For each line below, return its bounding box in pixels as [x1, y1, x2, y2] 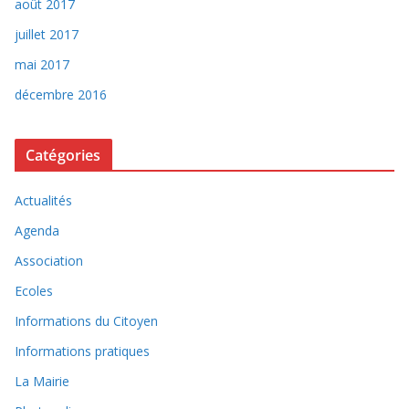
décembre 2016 [15, 85, 107, 103]
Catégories [26, 144, 101, 165]
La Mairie [15, 372, 69, 390]
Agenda [15, 221, 59, 239]
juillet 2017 [15, 25, 79, 43]
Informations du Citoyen [15, 311, 158, 330]
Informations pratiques [15, 341, 150, 360]
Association [15, 251, 83, 269]
